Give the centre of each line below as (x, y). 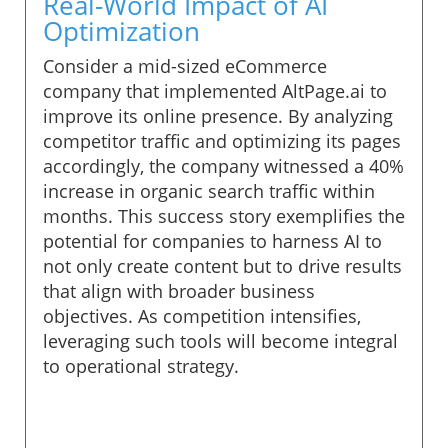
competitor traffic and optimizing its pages (222, 140)
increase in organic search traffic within (209, 190)
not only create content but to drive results (222, 265)
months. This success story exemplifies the (224, 215)
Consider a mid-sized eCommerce (185, 65)
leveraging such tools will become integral (220, 340)
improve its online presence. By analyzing (218, 115)
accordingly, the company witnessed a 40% (223, 165)
